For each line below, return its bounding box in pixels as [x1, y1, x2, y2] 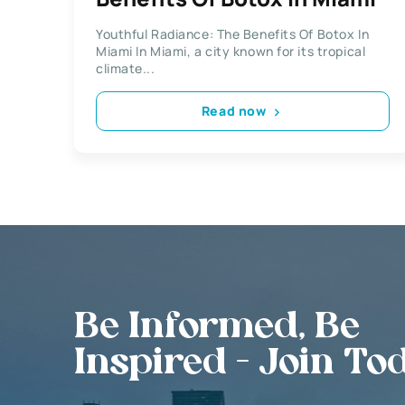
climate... [96, 59, 155, 77]
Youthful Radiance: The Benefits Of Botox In [96, 24, 370, 42]
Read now [201, 102, 267, 120]
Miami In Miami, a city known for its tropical [96, 42, 366, 60]
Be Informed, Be [74, 309, 360, 346]
